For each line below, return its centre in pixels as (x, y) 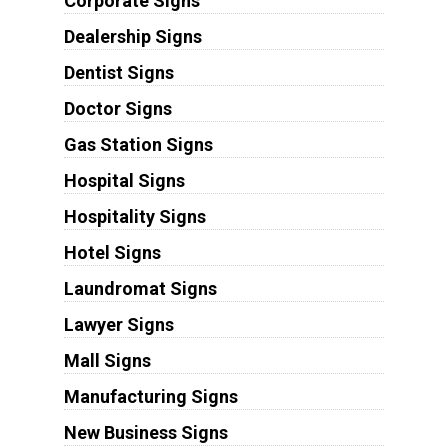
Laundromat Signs (140, 288)
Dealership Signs (132, 36)
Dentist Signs (118, 72)
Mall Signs (107, 360)
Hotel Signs (112, 252)
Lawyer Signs (118, 324)
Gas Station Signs (138, 144)
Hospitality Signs (134, 216)
